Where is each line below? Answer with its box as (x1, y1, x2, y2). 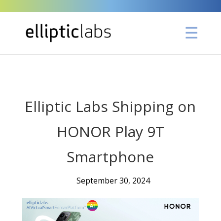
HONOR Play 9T (56, 121, 164, 142)
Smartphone (67, 147, 154, 167)
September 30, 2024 (76, 175, 150, 186)
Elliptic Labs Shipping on (25, 96, 196, 116)
